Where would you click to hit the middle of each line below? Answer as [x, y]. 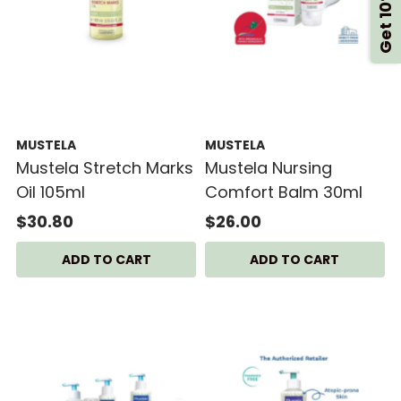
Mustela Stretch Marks [105, 167]
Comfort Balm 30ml [283, 192]
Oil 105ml [51, 192]
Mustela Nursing [268, 167]
